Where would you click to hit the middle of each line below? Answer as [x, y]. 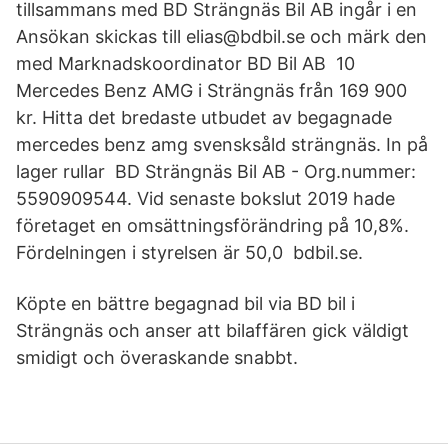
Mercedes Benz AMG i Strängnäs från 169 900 [211, 90]
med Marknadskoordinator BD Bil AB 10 [185, 63]
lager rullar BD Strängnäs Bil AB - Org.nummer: [216, 171]
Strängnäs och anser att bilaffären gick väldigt [212, 330]
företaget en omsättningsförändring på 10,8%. [212, 225]
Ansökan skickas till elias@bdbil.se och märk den [221, 36]
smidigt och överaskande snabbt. [157, 357]
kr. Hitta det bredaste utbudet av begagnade [204, 117]
